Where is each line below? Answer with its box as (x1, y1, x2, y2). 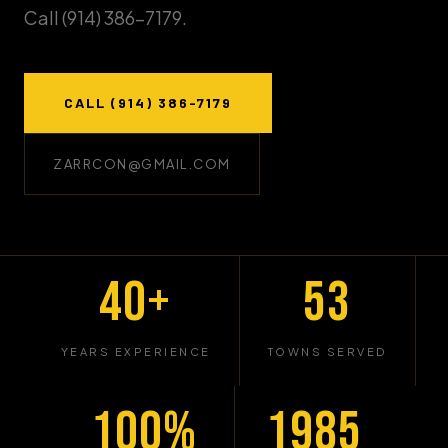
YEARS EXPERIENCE (60, 345, 211, 358)
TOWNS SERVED (267, 345, 387, 358)
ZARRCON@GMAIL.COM (53, 156, 231, 172)
